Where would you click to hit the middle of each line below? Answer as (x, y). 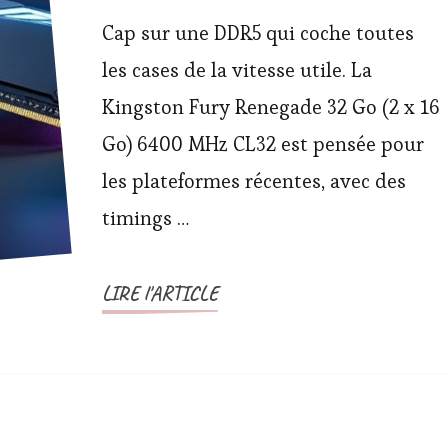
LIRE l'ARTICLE (159, 293)
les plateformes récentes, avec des (253, 181)
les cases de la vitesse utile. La (236, 70)
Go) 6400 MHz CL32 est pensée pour (262, 144)
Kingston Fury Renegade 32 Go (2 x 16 (270, 107)
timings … (145, 218)
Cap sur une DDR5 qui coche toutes (257, 33)
